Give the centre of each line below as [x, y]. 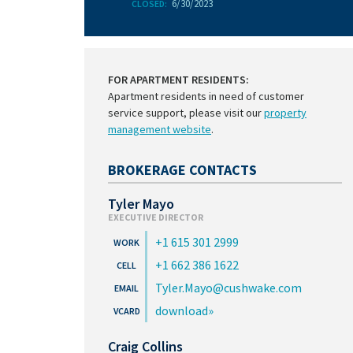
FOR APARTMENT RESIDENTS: [178, 80]
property [285, 113]
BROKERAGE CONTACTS [182, 170]
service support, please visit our [186, 113]
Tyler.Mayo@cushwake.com [229, 288]
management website [160, 129]
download [182, 310]
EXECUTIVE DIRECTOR [156, 217]
